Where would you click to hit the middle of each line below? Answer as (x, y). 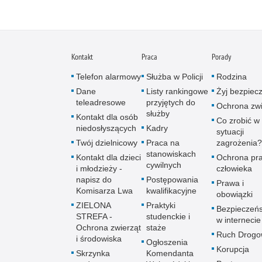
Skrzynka (93, 253)
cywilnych (164, 165)
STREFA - (94, 216)
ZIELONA (93, 205)
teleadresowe (101, 102)
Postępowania (172, 180)
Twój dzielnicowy (107, 143)
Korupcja (233, 249)
